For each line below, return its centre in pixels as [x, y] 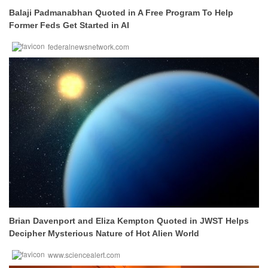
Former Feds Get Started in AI [69, 25]
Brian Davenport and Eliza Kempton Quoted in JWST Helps [129, 221]
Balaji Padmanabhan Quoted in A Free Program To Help [121, 13]
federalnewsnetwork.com [89, 46]
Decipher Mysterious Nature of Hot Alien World [104, 233]
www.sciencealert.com [84, 255]
